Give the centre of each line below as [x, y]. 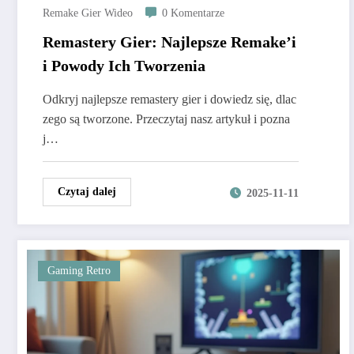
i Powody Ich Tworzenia [124, 66]
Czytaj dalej [87, 192]
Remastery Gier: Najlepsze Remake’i [169, 42]
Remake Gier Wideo [88, 13]
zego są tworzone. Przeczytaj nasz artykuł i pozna [166, 119]
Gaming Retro [79, 271]
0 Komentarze [193, 13]
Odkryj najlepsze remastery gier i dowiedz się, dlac [169, 100]
